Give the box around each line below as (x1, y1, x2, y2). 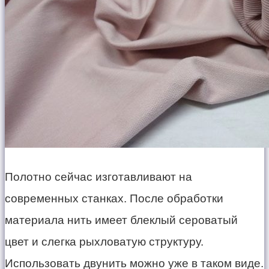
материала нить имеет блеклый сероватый (5, 214, 238, 227)
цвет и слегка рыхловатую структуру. (5, 235, 204, 249)
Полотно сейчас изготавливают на (5, 171, 192, 184)
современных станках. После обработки (5, 192, 223, 205)
